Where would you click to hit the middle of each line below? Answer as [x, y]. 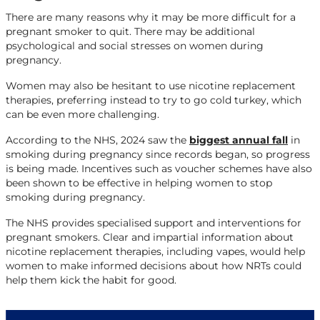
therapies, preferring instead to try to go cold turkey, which [154, 100]
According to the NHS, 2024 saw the [97, 140]
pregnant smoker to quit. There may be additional [130, 31]
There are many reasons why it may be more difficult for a [151, 17]
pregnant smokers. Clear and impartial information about [150, 237]
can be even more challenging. [84, 114]
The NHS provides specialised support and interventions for [154, 223]
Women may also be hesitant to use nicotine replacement [151, 86]
